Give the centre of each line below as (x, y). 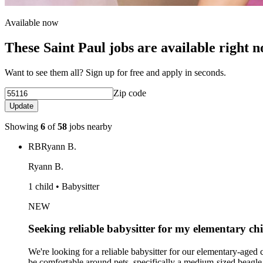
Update (21, 106)
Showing (23, 126)
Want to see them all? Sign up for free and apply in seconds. (115, 72)
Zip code (130, 93)
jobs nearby (90, 126)
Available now (32, 22)
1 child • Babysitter (64, 186)
